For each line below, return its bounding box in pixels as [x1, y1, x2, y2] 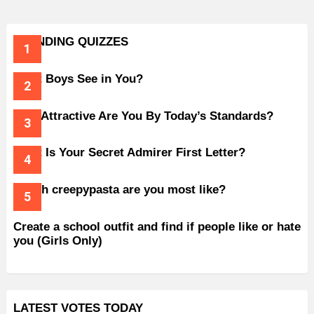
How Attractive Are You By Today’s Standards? [13, 109, 273, 123]
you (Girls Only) [13, 233, 102, 247]
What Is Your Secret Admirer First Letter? [13, 146, 245, 160]
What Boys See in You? [13, 71, 143, 86]
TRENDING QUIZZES [13, 35, 128, 49]
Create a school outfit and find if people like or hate [13, 219, 301, 233]
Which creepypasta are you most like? [13, 183, 226, 197]
